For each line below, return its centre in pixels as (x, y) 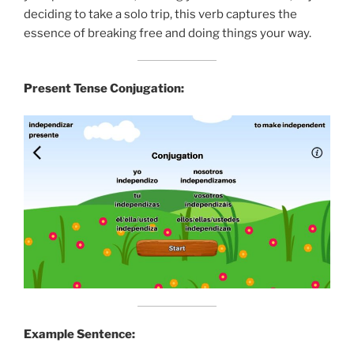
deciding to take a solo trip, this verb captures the (160, 14)
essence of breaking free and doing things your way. (168, 33)
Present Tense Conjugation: (104, 88)
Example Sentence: (79, 334)
